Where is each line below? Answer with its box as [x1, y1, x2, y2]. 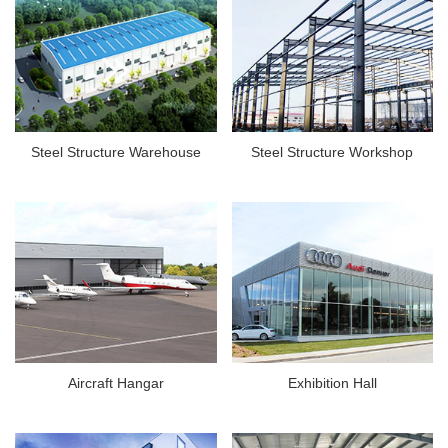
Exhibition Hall [287, 375, 377, 392]
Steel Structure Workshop [251, 144, 414, 161]
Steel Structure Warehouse [30, 144, 201, 161]
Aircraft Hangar [67, 375, 164, 392]
